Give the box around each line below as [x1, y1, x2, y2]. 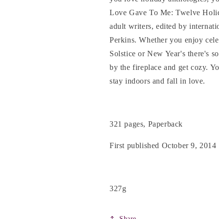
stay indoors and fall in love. [109, 77, 206, 85]
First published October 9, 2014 [109, 141, 217, 150]
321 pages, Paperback [109, 120, 183, 128]
